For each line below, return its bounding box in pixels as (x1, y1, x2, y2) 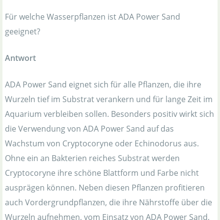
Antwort (5, 53, 36, 64)
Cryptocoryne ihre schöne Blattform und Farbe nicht (5, 167, 199, 179)
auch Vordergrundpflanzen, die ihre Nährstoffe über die (5, 197, 212, 208)
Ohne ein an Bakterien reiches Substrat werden (5, 153, 180, 164)
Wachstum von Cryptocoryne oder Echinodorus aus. (5, 138, 199, 149)
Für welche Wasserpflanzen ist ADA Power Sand (5, 11, 180, 23)
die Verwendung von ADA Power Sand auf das (5, 123, 174, 135)
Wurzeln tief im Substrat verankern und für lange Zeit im (5, 94, 213, 105)
